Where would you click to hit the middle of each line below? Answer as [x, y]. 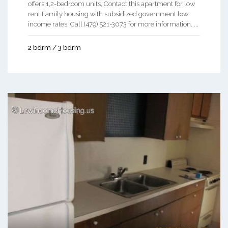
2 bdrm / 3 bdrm [54, 47]
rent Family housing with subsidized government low [108, 14]
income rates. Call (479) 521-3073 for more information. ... [113, 24]
